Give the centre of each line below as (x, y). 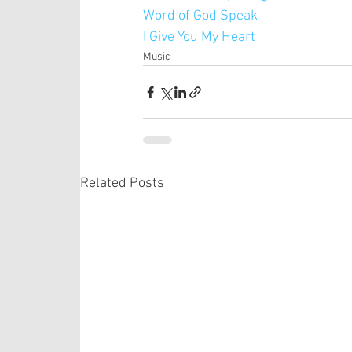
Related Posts (122, 184)
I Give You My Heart (199, 38)
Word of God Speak (200, 16)
